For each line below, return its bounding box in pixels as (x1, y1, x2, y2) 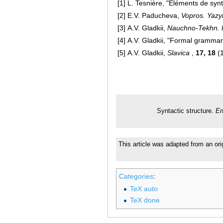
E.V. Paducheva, (127, 11, 181, 20)
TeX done (129, 196, 160, 204)
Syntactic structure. (157, 107, 216, 114)
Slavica (167, 49, 190, 57)
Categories (119, 172, 153, 181)
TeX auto (129, 185, 158, 193)
